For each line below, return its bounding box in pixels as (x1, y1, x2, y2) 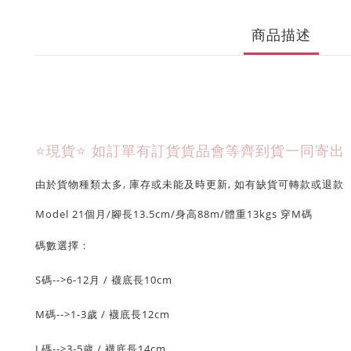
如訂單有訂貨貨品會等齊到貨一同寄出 (92, 141, 345, 160)
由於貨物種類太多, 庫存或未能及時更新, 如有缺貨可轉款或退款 (35, 177, 344, 191)
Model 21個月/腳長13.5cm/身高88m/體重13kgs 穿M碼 (35, 207, 313, 221)
